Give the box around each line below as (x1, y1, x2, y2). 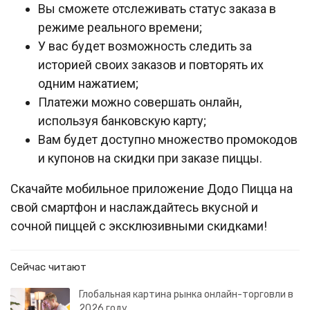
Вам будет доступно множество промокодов (38, 132, 298, 147)
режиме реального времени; (38, 20, 202, 35)
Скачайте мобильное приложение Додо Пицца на (10, 181, 293, 196)
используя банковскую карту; (38, 113, 206, 128)
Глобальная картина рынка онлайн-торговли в (79, 289, 293, 300)
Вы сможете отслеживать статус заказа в (38, 1, 276, 16)
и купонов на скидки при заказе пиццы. (38, 151, 262, 165)
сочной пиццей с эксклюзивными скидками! (10, 219, 267, 233)
